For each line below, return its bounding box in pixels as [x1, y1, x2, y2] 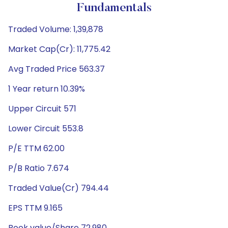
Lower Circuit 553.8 [8, 123, 83, 134]
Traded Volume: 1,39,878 [8, 23, 103, 35]
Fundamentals [76, 2, 152, 14]
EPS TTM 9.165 [8, 202, 63, 214]
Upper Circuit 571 [8, 103, 76, 115]
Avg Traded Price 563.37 [8, 63, 105, 75]
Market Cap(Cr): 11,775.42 [8, 43, 110, 55]
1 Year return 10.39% [8, 83, 85, 95]
